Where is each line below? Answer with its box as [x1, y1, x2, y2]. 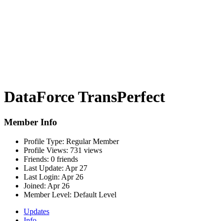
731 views [68, 146, 102, 154]
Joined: [24, 181, 46, 190]
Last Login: [24, 172, 60, 181]
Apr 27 [65, 163, 87, 172]
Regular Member [64, 137, 119, 146]
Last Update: [24, 163, 64, 172]
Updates [24, 207, 49, 216]
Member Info [4, 116, 57, 127]
